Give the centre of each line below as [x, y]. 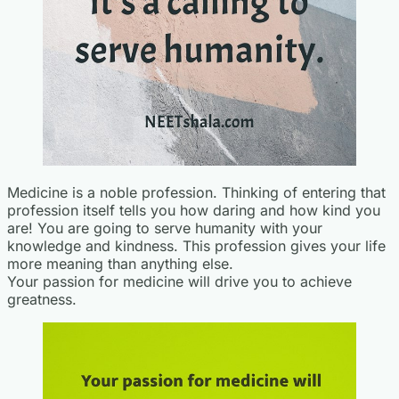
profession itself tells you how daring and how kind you [194, 211]
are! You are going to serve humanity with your [165, 228]
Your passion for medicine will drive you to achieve [179, 282]
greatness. [42, 300]
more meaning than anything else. [120, 264]
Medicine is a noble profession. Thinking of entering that [196, 193]
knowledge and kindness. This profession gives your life [196, 246]
